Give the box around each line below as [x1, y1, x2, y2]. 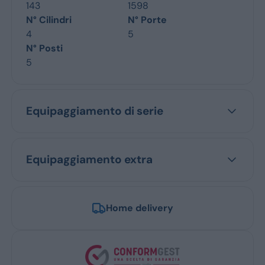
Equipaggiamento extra [25, 151, 153, 167]
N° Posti [25, 41, 63, 54]
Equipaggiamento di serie [25, 103, 163, 118]
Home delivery [106, 201, 173, 214]
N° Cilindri [25, 13, 72, 26]
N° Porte [128, 13, 167, 26]
